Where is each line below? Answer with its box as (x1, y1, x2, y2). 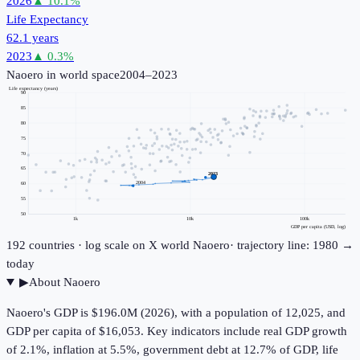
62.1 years (6, 31, 59, 45)
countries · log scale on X (26, 239, 157, 252)
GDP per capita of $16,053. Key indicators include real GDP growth (6, 325, 347, 338)
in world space (43, 68, 120, 82)
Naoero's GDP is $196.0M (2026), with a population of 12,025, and (6, 306, 346, 320)
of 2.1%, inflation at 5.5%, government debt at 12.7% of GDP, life (6, 343, 338, 357)
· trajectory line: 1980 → (230, 239, 354, 252)
